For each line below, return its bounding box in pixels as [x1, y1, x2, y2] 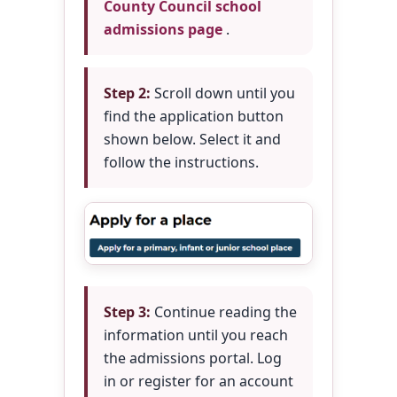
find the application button [104, 106, 284, 126]
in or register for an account [104, 370, 293, 391]
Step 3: [104, 301, 151, 322]
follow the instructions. [104, 152, 259, 172]
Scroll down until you [151, 83, 295, 103]
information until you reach [104, 324, 288, 345]
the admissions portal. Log [104, 347, 282, 368]
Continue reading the [151, 301, 297, 322]
